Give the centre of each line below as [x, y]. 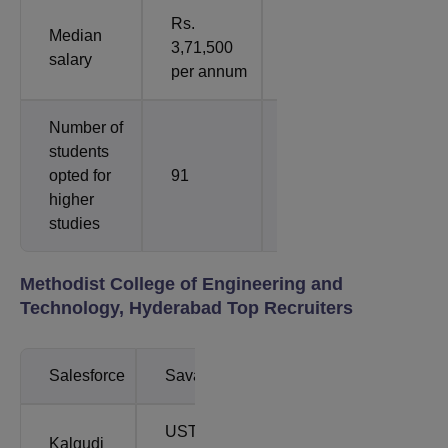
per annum [209, 71]
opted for [80, 175]
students [79, 151]
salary [70, 59]
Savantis [196, 375]
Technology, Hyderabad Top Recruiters [186, 307]
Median [75, 35]
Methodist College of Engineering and [181, 283]
